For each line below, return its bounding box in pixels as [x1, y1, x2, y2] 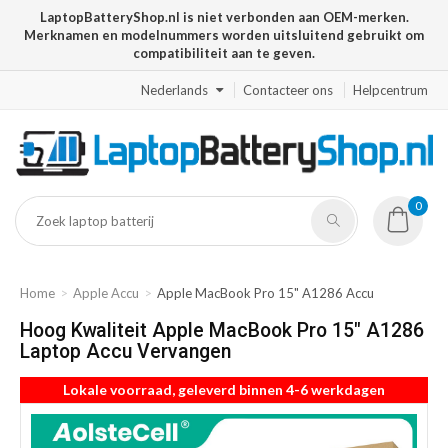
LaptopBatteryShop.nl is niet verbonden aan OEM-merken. [39, 9, 409, 25]
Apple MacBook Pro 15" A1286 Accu [157, 285, 374, 302]
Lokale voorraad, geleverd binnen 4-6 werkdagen [63, 381, 385, 399]
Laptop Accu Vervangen [20, 340, 231, 364]
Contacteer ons [243, 82, 333, 98]
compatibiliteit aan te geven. [133, 45, 315, 61]
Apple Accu [73, 285, 139, 302]
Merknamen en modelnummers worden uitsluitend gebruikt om [24, 27, 424, 43]
